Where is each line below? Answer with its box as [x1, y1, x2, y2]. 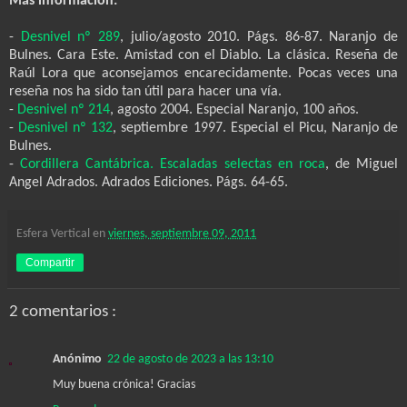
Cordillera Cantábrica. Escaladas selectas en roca [20, 157, 325, 173]
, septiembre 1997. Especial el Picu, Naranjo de [113, 121, 399, 136]
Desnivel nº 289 [20, 30, 121, 45]
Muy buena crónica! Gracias [53, 377, 195, 392]
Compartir [25, 256, 74, 270]
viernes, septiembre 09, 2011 [108, 227, 256, 242]
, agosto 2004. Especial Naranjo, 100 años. [110, 103, 359, 118]
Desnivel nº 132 [18, 121, 114, 136]
